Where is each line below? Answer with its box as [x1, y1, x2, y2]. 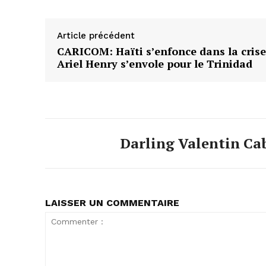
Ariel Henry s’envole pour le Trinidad [57, 56, 252, 71]
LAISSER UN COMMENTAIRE [45, 197, 179, 208]
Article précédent [57, 30, 135, 41]
